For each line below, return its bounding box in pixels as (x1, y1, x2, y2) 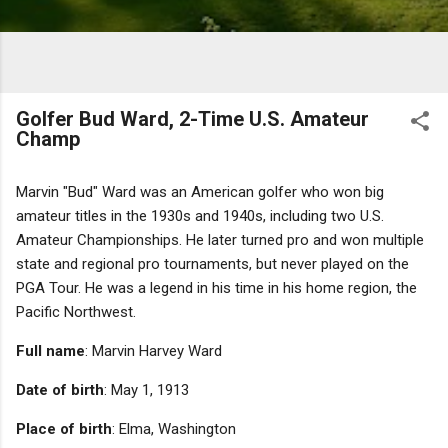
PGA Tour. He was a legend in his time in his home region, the (16, 278, 417, 297)
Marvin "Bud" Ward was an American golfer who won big (16, 182, 384, 201)
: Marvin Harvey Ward (85, 341, 222, 360)
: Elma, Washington (112, 419, 236, 438)
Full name (16, 341, 85, 360)
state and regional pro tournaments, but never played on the (16, 254, 409, 273)
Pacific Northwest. (16, 302, 136, 321)
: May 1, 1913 (104, 380, 189, 399)
